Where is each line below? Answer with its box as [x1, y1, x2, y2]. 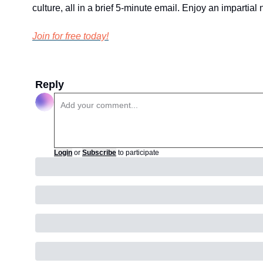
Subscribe [82, 149, 116, 157]
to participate [118, 149, 159, 157]
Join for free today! [32, 31, 109, 41]
